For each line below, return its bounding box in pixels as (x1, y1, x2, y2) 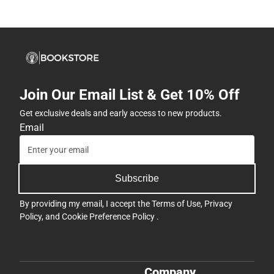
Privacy (204, 199, 232, 209)
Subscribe (115, 173, 159, 184)
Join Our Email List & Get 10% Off (20, 86, 240, 104)
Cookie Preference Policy (62, 212, 157, 222)
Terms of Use (152, 199, 201, 209)
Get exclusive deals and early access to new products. (20, 108, 222, 119)
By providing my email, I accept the (20, 199, 152, 209)
